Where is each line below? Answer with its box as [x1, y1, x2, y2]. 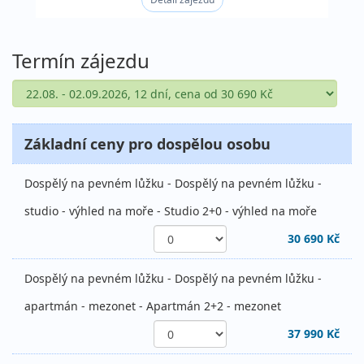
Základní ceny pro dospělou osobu [24, 134, 271, 154]
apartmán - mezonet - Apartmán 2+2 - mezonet [24, 298, 281, 314]
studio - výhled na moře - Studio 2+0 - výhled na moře [24, 203, 317, 219]
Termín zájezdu [12, 47, 149, 75]
